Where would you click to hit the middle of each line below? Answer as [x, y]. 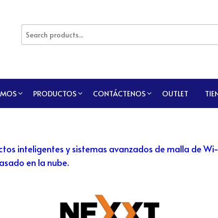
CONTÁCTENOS [119, 93]
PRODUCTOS [54, 93]
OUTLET [175, 93]
